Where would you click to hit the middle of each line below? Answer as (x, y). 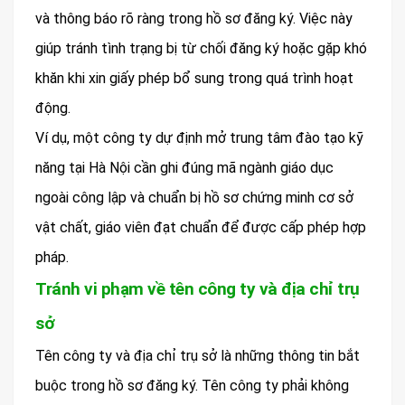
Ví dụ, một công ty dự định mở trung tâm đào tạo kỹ (199, 138)
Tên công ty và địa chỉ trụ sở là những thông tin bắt (198, 356)
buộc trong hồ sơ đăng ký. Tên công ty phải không (192, 386)
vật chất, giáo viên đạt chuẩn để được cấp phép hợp (201, 228)
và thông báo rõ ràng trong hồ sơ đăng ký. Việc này (194, 19)
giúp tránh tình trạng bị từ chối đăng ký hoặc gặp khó (201, 49)
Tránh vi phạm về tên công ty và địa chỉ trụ (198, 289)
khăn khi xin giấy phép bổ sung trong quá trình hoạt (194, 79)
